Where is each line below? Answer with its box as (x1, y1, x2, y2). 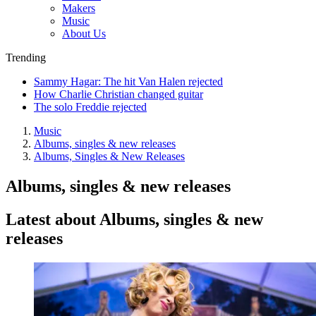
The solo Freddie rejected (34, 100, 147, 113)
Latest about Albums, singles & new (6, 209, 263, 229)
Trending (6, 51, 46, 63)
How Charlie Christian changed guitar (34, 87, 203, 100)
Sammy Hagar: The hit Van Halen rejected (34, 75, 223, 87)
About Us (62, 27, 106, 39)
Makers (62, 1, 95, 14)
